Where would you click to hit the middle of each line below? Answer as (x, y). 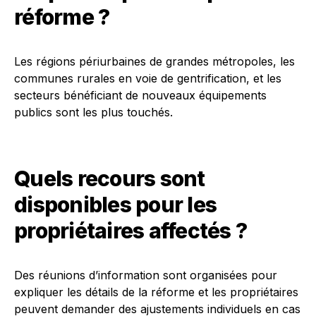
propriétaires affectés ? (130, 231)
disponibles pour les (115, 205)
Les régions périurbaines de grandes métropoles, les (154, 61)
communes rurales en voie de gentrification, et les (148, 78)
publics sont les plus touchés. (93, 112)
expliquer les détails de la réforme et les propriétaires (156, 292)
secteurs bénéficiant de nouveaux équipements (140, 95)
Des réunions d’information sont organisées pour (146, 275)
